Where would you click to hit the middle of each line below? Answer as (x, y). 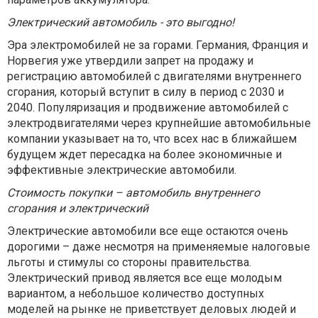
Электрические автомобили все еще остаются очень (148, 231)
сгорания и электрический (78, 208)
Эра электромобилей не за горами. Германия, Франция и (158, 45)
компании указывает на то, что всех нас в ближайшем (152, 139)
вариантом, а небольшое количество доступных (136, 294)
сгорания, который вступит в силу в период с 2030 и (146, 92)
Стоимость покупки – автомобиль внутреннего (133, 193)
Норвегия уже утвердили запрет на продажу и (130, 61)
